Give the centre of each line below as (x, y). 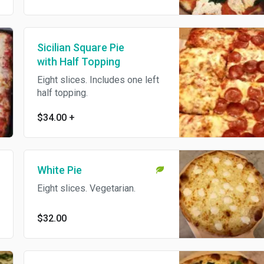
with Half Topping (68, 61)
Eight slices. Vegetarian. (76, 188)
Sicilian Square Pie (70, 47)
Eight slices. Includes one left (88, 80)
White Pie (49, 170)
